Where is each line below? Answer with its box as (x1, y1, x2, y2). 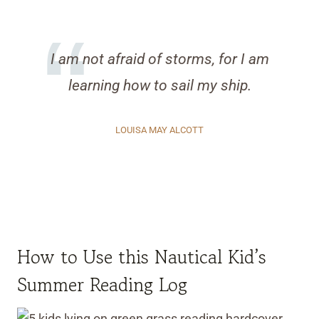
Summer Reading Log (17, 271, 187, 298)
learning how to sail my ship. (68, 77, 251, 95)
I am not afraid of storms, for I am (50, 51, 269, 68)
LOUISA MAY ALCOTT (115, 125, 204, 136)
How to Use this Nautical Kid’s (17, 244, 266, 271)
